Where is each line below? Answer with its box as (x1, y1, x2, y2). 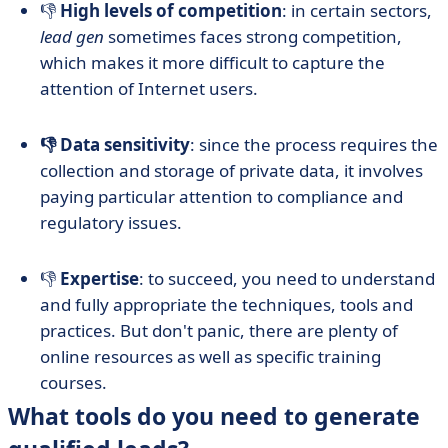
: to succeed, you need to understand (139, 267, 435, 290)
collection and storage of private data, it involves (40, 159, 423, 182)
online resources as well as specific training (40, 345, 381, 368)
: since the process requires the (190, 133, 438, 156)
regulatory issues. (40, 211, 182, 234)
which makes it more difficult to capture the (40, 51, 385, 74)
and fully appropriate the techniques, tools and (40, 293, 413, 316)
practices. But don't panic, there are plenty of (40, 319, 398, 342)
